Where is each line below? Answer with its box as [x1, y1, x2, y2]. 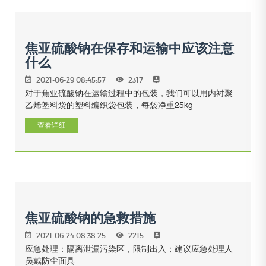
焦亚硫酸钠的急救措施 [25, 211, 156, 226]
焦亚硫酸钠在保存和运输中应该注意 [25, 41, 234, 56]
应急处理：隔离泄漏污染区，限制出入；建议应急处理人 [25, 242, 233, 254]
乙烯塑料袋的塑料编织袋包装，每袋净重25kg [25, 99, 193, 110]
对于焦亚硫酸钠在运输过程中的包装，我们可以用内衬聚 [25, 87, 233, 99]
